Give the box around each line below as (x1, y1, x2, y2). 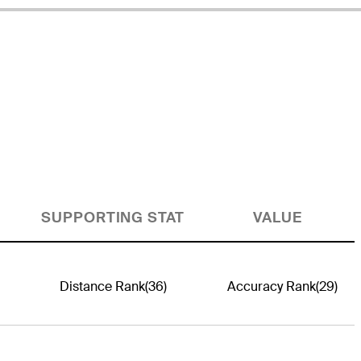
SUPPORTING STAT (41, 209, 185, 227)
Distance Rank (59, 278, 145, 296)
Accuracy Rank (227, 278, 317, 296)
